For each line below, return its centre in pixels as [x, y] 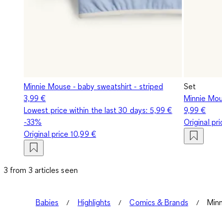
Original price [47, 134]
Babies [47, 202]
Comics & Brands [159, 202]
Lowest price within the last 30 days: [87, 110]
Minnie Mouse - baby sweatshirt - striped [94, 86]
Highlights [94, 202]
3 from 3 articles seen [41, 170]
